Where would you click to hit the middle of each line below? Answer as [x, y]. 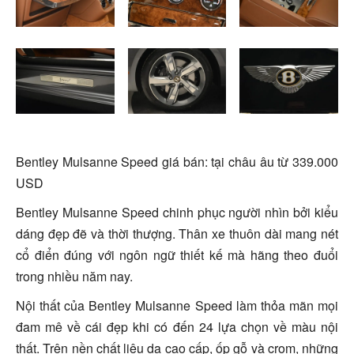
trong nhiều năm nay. [74, 277]
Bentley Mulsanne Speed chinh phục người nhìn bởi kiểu [177, 213]
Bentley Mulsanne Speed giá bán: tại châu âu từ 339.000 [177, 162]
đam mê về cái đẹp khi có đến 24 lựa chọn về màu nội [177, 327]
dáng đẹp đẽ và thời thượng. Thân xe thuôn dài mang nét [177, 234]
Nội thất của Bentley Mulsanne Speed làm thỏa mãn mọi [177, 306]
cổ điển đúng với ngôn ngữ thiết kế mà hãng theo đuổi [177, 255]
